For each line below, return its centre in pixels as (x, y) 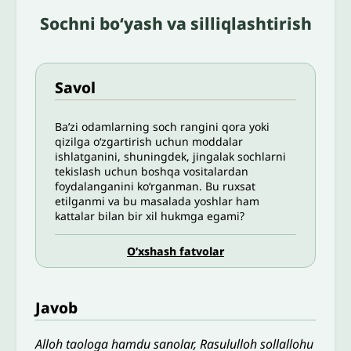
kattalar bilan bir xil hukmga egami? (150, 216)
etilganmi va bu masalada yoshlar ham (157, 201)
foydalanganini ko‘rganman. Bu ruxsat (156, 186)
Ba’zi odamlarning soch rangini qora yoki (163, 127)
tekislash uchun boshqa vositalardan (152, 172)
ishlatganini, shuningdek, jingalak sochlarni (171, 157)
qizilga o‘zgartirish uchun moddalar (149, 142)
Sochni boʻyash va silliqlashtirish (175, 24)
